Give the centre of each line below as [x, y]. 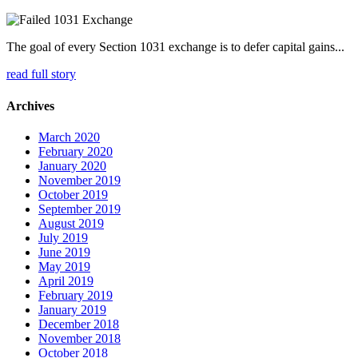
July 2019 [63, 237]
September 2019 [80, 209]
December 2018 [79, 324]
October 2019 [73, 194]
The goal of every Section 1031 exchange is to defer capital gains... [175, 47]
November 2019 [80, 180]
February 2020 [76, 151]
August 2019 [71, 223]
